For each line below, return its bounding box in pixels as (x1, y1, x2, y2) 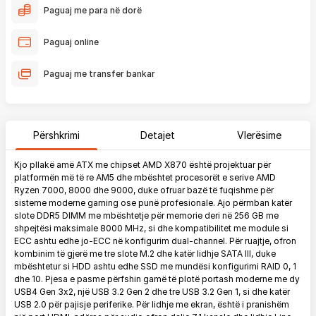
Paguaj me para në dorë (44, 4, 142, 16)
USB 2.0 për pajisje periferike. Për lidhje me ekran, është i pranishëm (14, 299, 289, 310)
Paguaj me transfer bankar (44, 68, 155, 79)
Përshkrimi (32, 129, 80, 141)
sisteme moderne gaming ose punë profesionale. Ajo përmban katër (14, 197, 292, 208)
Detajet (140, 129, 176, 141)
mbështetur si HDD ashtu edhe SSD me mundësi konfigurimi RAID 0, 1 (14, 261, 296, 272)
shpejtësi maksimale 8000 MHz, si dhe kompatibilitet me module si (14, 223, 288, 233)
